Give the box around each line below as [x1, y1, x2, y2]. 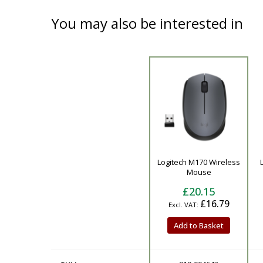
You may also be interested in [51, 13, 243, 33]
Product [59, 152, 92, 164]
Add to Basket [174, 220, 224, 231]
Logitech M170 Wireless [157, 156, 240, 167]
